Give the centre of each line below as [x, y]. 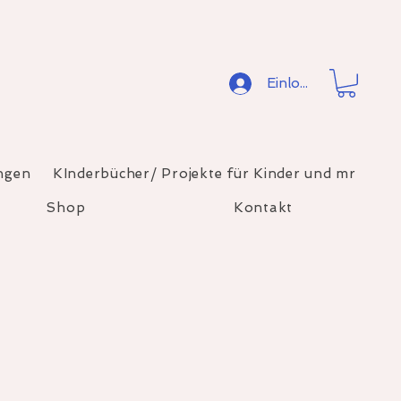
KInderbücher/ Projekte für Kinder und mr [204, 174]
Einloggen [299, 83]
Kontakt [263, 208]
